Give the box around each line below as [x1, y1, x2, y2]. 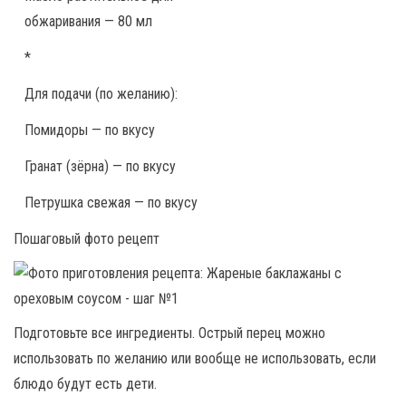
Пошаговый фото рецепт [14, 229, 159, 247]
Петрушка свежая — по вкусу [24, 193, 198, 211]
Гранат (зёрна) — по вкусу [24, 157, 176, 175]
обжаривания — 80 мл [24, 12, 152, 30]
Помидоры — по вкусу [24, 121, 155, 139]
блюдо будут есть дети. [14, 374, 157, 392]
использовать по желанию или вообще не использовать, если [14, 349, 376, 367]
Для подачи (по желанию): [24, 84, 178, 102]
